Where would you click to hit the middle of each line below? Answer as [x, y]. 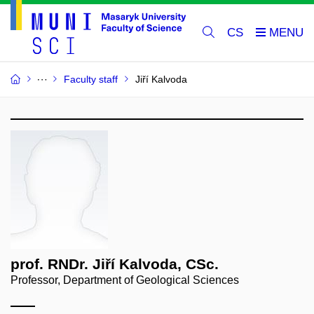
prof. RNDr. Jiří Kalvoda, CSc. [115, 264]
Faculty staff [91, 80]
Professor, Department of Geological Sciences [125, 280]
